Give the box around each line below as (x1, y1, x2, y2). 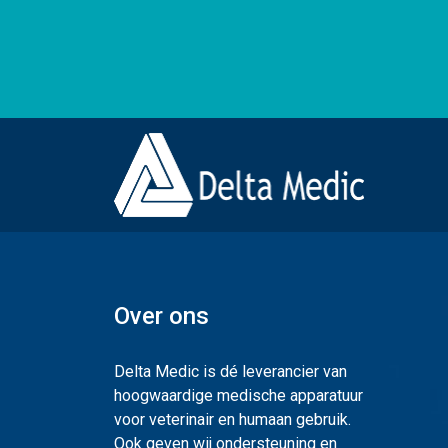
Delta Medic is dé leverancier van (114, 361, 347, 381)
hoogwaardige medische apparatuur (114, 385, 363, 405)
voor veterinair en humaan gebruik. (114, 409, 351, 429)
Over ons (114, 301, 209, 330)
